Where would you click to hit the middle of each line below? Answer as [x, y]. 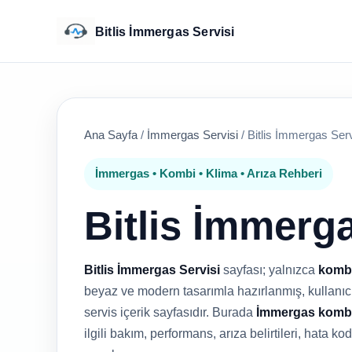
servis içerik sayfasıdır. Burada [170, 312]
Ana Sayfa [111, 135]
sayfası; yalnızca [269, 270]
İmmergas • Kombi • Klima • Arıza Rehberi [209, 174]
